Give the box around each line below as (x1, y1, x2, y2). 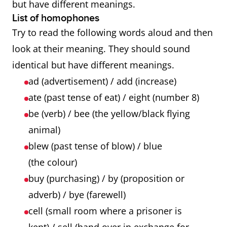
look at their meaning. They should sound (12, 43, 190, 55)
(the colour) (28, 156, 80, 168)
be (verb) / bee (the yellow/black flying (28, 107, 190, 120)
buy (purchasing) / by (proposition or (28, 172, 184, 184)
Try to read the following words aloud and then (12, 26, 213, 39)
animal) (28, 124, 63, 136)
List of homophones (12, 12, 102, 24)
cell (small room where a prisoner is (28, 205, 182, 217)
